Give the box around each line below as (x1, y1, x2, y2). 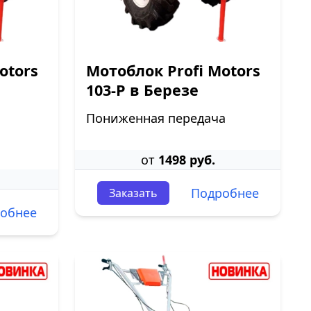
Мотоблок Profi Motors (86, 60, 260, 81)
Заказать (108, 185, 158, 201)
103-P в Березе (86, 80, 199, 100)
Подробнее (190, 185, 259, 201)
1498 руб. (158, 151, 215, 168)
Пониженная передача (86, 110, 226, 126)
